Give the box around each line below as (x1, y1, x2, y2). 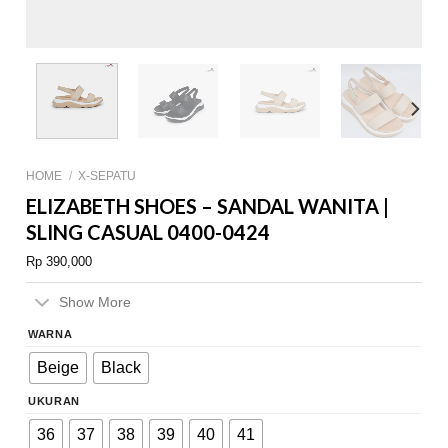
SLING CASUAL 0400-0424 (26, 220, 271, 245)
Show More (59, 294, 132, 311)
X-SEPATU (78, 169, 137, 184)
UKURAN (28, 394, 80, 407)
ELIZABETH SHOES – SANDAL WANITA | (26, 194, 390, 219)
